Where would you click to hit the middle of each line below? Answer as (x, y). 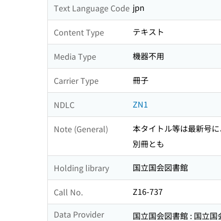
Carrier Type (76, 80)
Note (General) (81, 129)
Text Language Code (92, 8)
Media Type (75, 56)
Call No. (68, 192)
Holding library (81, 167)
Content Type (79, 32)
